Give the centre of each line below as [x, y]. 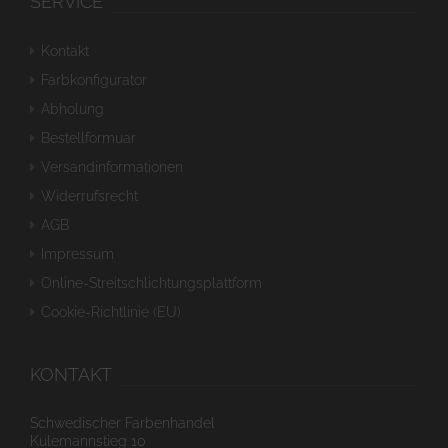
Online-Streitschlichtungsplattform [151, 282]
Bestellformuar [88, 137]
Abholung [72, 108]
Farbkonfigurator [94, 79]
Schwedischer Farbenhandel [122, 422]
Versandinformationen [112, 166]
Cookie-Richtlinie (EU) [111, 311]
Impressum [77, 253]
